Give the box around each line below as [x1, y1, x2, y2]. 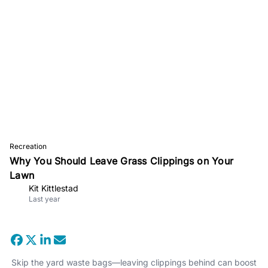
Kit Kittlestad [29, 182, 78, 193]
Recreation [10, 141, 47, 151]
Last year [29, 194, 60, 203]
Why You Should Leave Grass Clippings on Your [10, 154, 233, 167]
